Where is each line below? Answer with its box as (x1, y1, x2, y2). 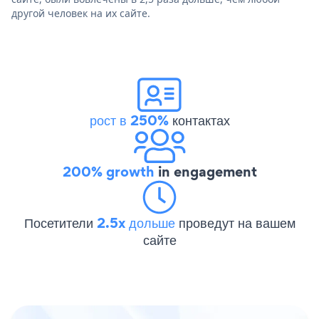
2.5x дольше (96, 212, 179, 233)
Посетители (23, 212, 97, 233)
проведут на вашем (178, 212, 296, 233)
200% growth (62, 161, 155, 182)
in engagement (154, 161, 257, 182)
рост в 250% (89, 110, 169, 130)
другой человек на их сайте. (11, 6, 150, 20)
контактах (168, 110, 230, 130)
